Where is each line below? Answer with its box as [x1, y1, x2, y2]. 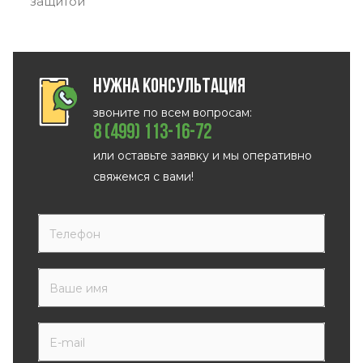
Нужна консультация [93, 77, 246, 98]
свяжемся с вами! [93, 169, 194, 185]
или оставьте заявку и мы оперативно [93, 148, 312, 164]
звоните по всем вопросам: [93, 105, 252, 121]
